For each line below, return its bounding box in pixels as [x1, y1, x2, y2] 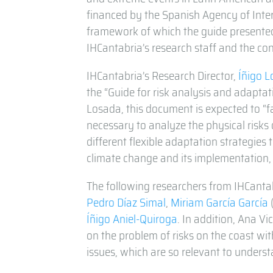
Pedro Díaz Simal [87, 193, 166, 211]
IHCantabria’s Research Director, [87, 66, 239, 85]
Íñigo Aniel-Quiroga [87, 209, 178, 228]
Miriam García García [171, 193, 269, 211]
